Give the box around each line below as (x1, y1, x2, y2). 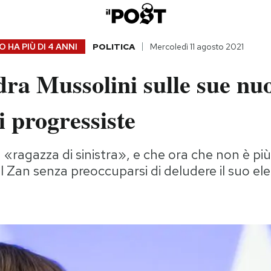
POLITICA (92, 41, 135, 53)
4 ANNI (47, 41, 77, 53)
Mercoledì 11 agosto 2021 (149, 41, 244, 53)
